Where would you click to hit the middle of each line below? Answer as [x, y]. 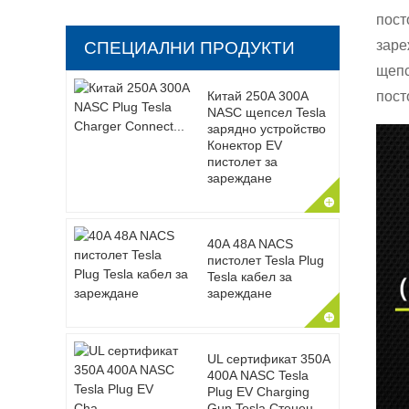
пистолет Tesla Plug [265, 260]
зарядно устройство [266, 129]
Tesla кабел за [249, 277]
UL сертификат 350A [268, 359]
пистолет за [242, 162]
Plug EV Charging [258, 392]
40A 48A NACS [250, 244]
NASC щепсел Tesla [266, 112]
